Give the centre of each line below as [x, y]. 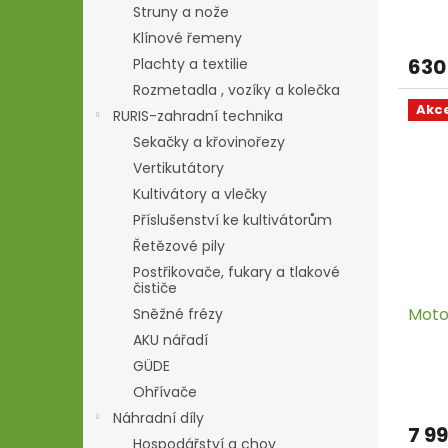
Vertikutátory [178, 168]
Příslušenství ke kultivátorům [232, 220]
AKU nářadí [170, 340]
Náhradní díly [158, 418]
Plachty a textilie [190, 64]
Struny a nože [181, 12]
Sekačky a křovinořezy [209, 142]
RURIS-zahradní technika [198, 116]
